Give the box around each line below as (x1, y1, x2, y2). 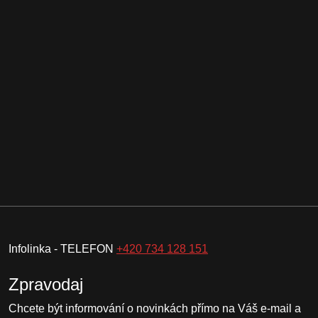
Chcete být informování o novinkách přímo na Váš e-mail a (9, 302, 301, 314)
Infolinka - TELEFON (9, 243, 116, 255)
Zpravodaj (9, 275, 83, 294)
